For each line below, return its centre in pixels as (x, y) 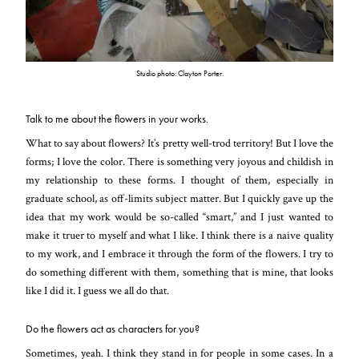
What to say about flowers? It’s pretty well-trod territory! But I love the (179, 143)
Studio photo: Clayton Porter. (179, 73)
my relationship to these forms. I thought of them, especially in (179, 179)
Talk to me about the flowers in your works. (117, 118)
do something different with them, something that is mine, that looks (179, 272)
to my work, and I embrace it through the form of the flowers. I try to (179, 253)
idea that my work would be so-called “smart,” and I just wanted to (179, 216)
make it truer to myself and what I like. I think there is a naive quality (179, 235)
